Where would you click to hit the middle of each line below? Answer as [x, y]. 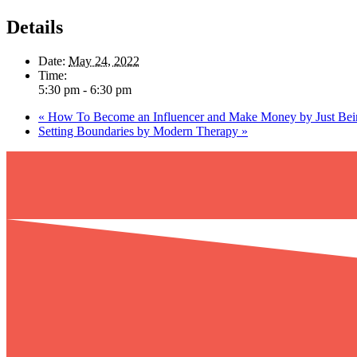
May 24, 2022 [104, 61]
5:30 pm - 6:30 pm [85, 89]
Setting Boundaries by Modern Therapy [140, 131]
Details [35, 27]
